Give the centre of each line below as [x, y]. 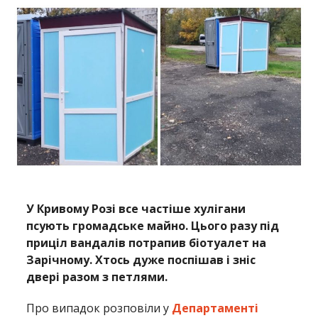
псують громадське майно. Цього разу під [153, 226]
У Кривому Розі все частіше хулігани [136, 209]
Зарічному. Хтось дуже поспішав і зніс [141, 260]
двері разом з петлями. [97, 277]
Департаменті [215, 308]
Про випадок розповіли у [99, 308]
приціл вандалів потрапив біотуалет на [147, 243]
